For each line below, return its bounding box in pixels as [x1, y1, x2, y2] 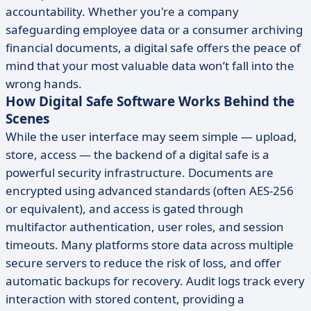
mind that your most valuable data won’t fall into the [6, 58, 294, 74]
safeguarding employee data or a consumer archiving [6, 22, 303, 37]
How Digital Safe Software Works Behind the [6, 92, 294, 110]
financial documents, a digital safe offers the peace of [6, 40, 301, 56]
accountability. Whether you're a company [6, 3, 239, 19]
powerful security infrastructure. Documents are [6, 165, 274, 180]
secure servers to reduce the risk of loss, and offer [6, 255, 281, 271]
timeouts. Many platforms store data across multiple [6, 237, 294, 253]
